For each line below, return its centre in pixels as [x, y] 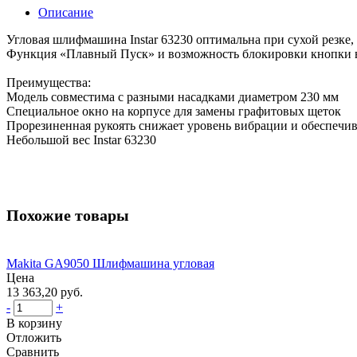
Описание [66, 13]
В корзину [34, 324]
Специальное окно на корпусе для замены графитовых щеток [174, 112]
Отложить [34, 338]
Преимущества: [49, 83]
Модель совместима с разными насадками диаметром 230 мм [173, 97]
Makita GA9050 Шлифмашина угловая [110, 264]
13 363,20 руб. [45, 292]
